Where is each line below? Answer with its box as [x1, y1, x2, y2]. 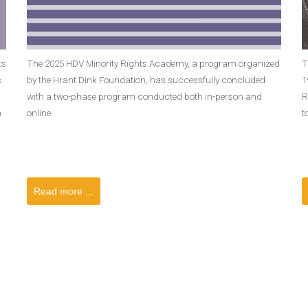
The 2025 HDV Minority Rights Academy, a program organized [27, 58, 280, 69]
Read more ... [34, 186, 93, 197]
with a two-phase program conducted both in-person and [27, 91, 262, 102]
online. [27, 107, 53, 118]
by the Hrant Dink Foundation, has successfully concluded [27, 74, 265, 85]
